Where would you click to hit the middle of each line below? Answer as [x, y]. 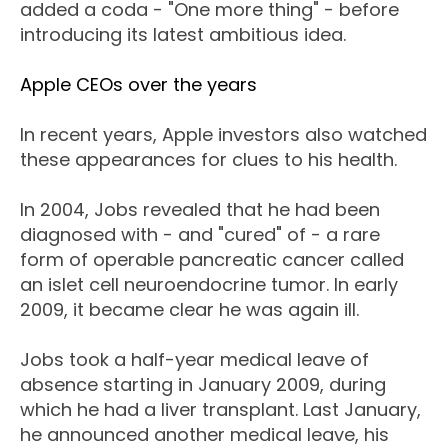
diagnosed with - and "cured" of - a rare [200, 235]
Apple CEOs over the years [138, 85]
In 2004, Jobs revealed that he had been [200, 210]
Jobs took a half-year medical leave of [194, 360]
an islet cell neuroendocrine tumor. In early [209, 285]
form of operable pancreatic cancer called [212, 260]
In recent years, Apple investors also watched [223, 135]
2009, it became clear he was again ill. [189, 310]
